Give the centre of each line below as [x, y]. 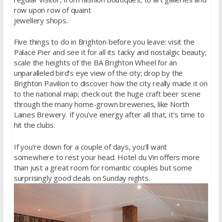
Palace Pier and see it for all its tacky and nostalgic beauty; [110, 52]
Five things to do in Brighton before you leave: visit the [104, 42]
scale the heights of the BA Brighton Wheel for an [95, 63]
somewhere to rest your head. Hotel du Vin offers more [107, 157]
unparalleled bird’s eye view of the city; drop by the [98, 73]
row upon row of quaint [52, 10]
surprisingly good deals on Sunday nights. [82, 178]
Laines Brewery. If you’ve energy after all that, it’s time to [109, 115]
